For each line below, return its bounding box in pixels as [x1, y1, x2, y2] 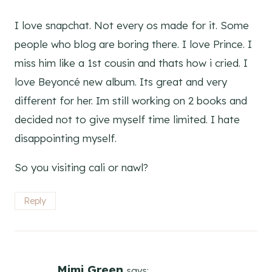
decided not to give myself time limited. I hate [15, 112, 240, 126]
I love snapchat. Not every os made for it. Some [15, 18, 249, 32]
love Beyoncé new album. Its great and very [15, 75, 227, 88]
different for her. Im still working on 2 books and [15, 93, 247, 107]
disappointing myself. [15, 131, 117, 144]
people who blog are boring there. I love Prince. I [15, 37, 252, 50]
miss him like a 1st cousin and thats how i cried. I [15, 56, 248, 69]
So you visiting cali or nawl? [15, 160, 148, 174]
